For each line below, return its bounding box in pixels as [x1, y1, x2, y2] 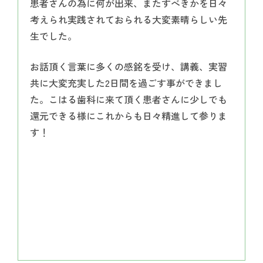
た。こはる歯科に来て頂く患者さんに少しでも [30, 92, 227, 106]
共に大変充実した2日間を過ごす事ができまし [30, 76, 222, 90]
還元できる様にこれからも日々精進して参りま [30, 109, 227, 123]
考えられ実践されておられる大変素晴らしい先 [30, 12, 227, 26]
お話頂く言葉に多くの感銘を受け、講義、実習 [30, 59, 227, 73]
